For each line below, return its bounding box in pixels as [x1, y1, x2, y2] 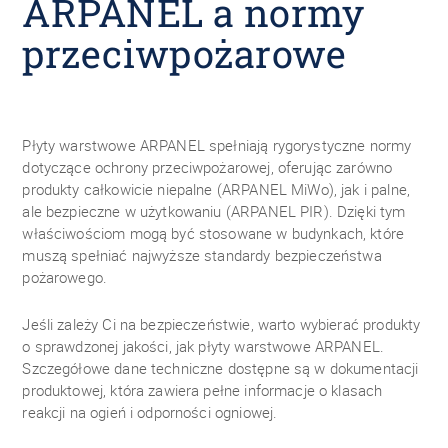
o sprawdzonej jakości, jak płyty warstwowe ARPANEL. [22, 336, 385, 356]
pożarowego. [22, 267, 108, 287]
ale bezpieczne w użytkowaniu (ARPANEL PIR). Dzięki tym [22, 201, 406, 221]
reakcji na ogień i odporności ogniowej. [22, 402, 278, 422]
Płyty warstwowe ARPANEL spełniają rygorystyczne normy [22, 135, 412, 155]
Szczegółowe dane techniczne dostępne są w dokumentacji [22, 358, 419, 378]
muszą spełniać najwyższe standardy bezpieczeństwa [22, 245, 382, 265]
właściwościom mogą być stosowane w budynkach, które [22, 223, 405, 243]
